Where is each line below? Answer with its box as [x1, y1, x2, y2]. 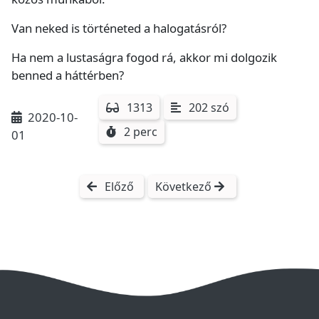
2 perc [124, 124, 158, 140]
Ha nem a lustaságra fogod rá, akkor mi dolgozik [11, 49, 277, 66]
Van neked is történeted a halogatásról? [11, 20, 226, 37]
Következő [155, 179, 214, 195]
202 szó [189, 100, 230, 116]
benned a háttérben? [11, 67, 124, 84]
